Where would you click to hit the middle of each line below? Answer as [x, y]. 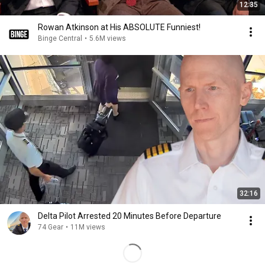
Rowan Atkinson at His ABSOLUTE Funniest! [119, 27]
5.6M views [108, 38]
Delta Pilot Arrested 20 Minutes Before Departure [130, 216]
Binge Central [60, 38]
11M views [88, 227]
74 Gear [51, 227]
